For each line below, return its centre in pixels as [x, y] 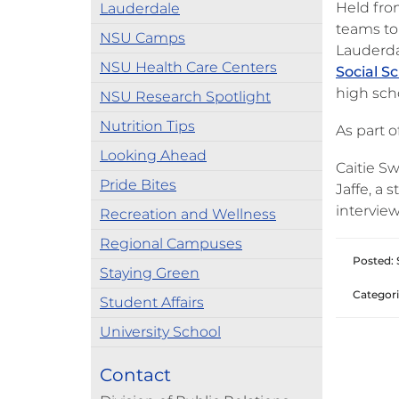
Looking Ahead [153, 155]
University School [160, 332]
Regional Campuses [171, 244]
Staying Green [150, 273]
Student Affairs [152, 302]
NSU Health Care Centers [188, 67]
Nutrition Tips [147, 126]
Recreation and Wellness [188, 214]
